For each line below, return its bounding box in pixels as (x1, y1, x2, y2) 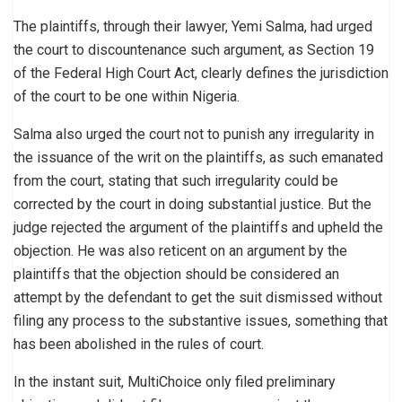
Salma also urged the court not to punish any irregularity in (13, 125, 374, 143)
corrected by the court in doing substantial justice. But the (13, 195, 371, 213)
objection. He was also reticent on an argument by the (13, 241, 347, 259)
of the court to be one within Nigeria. (13, 87, 240, 105)
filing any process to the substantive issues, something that (13, 311, 388, 329)
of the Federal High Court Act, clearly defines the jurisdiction (13, 64, 389, 82)
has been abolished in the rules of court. (13, 335, 264, 353)
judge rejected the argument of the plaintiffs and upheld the (13, 218, 383, 236)
